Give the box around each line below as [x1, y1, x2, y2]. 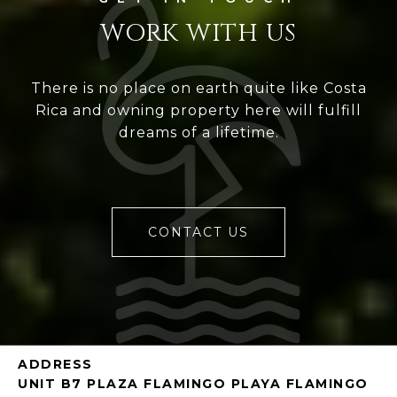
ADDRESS [18, 355, 93, 372]
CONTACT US [148, 223, 249, 240]
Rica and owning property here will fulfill [35, 101, 362, 119]
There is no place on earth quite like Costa [30, 79, 367, 97]
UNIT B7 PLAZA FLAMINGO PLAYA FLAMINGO [18, 375, 373, 392]
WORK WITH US [100, 16, 297, 50]
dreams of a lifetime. [118, 123, 279, 141]
